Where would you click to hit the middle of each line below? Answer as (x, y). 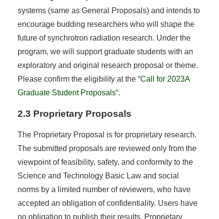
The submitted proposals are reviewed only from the (107, 148)
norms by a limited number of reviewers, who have (104, 189)
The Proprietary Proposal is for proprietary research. (107, 134)
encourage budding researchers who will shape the (106, 24)
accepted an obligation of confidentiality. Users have (107, 203)
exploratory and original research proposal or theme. (108, 65)
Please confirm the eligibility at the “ (79, 79)
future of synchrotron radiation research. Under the (104, 38)
